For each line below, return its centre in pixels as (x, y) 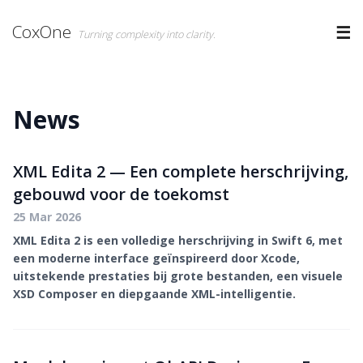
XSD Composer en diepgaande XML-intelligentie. (154, 294)
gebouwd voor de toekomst (121, 194)
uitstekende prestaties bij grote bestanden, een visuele (178, 276)
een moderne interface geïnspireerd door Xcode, (156, 258)
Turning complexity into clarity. (146, 34)
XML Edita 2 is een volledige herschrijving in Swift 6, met (178, 240)
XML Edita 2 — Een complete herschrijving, (181, 171)
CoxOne (42, 32)
